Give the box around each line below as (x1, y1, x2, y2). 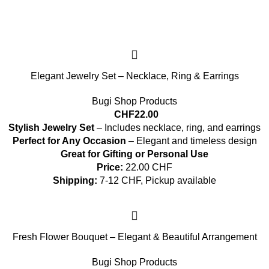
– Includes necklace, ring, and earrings (94, 122, 261, 133)
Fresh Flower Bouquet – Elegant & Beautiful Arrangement (12, 232, 257, 242)
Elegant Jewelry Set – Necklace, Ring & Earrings (30, 71, 239, 81)
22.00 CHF (123, 162, 172, 172)
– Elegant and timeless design (125, 136, 257, 146)
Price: (97, 162, 123, 172)
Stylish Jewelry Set (8, 122, 94, 133)
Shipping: (53, 175, 97, 186)
